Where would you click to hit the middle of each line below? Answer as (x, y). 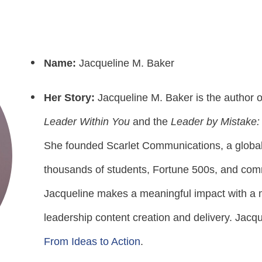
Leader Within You (87, 121)
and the (150, 121)
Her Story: (70, 97)
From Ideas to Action (92, 241)
